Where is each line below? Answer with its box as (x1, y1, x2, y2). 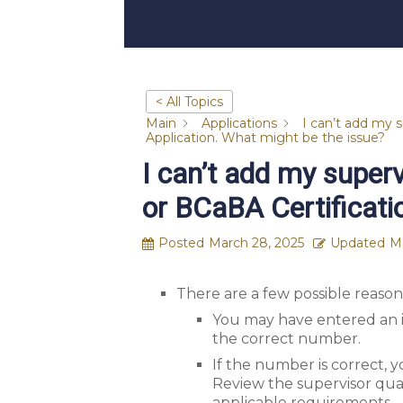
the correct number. (211, 329, 361, 347)
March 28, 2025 (209, 235, 305, 252)
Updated (330, 235, 386, 252)
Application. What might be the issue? (146, 130, 386, 147)
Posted (158, 235, 205, 252)
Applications (201, 115, 278, 131)
